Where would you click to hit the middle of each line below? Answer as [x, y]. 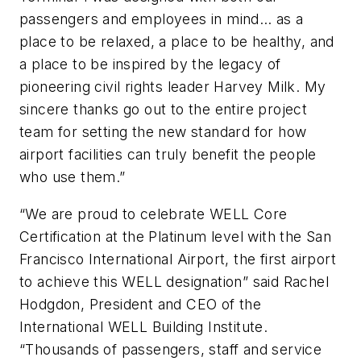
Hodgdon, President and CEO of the [141, 304]
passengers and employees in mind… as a [162, 19]
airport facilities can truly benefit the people [168, 155]
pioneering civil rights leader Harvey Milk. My [173, 87]
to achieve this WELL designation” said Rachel [174, 281]
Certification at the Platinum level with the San [176, 236]
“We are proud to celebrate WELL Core [154, 214]
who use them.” [73, 177]
